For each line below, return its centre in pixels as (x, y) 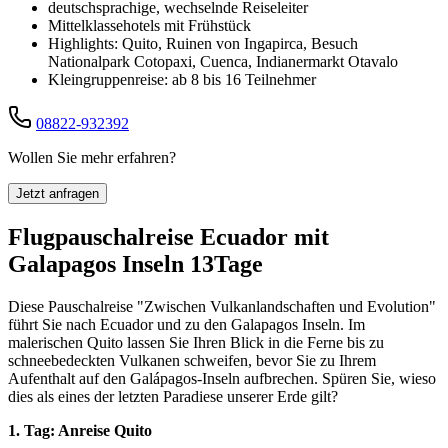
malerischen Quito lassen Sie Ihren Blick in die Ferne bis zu (196, 342)
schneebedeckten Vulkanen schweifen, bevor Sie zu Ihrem (192, 360)
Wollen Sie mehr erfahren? (92, 157)
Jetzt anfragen (57, 193)
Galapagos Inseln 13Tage (135, 263)
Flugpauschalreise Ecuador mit (168, 236)
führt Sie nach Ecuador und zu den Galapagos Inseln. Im (186, 324)
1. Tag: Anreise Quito (80, 430)
